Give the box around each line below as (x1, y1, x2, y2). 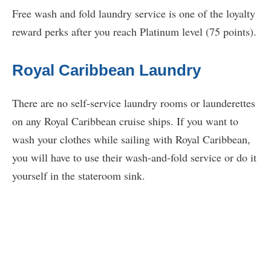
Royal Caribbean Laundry (12, 61, 201, 80)
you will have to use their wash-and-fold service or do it (12, 150, 256, 165)
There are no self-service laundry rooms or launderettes (12, 96, 255, 111)
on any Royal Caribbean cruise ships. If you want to (12, 114, 238, 129)
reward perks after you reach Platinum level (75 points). (12, 24, 256, 39)
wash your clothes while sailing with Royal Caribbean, (12, 132, 250, 147)
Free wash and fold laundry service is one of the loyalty (12, 6, 255, 21)
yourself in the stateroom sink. (12, 168, 145, 183)
